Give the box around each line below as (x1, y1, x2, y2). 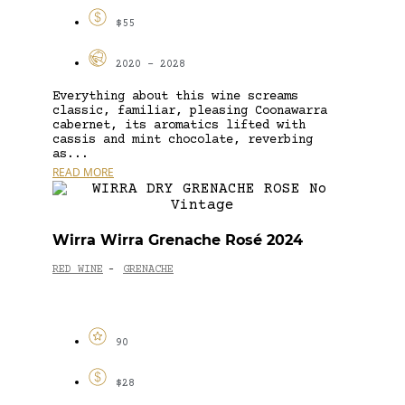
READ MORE (52, 164, 114, 180)
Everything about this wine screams (52, 89, 298, 104)
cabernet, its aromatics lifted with (52, 118, 306, 133)
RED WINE (52, 264, 103, 277)
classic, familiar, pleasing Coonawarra (52, 103, 327, 118)
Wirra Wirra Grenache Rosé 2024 (52, 231, 303, 249)
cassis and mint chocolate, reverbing (52, 132, 313, 147)
